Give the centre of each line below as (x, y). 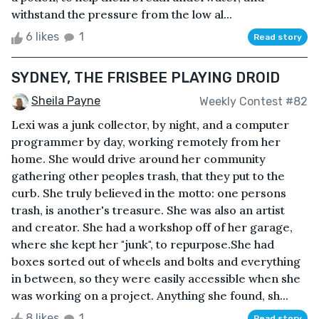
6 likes (42, 37)
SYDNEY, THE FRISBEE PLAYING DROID (146, 78)
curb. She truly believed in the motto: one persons (149, 193)
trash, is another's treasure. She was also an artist (148, 210)
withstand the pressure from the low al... (122, 15)
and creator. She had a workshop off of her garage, (152, 228)
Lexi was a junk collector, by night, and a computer (150, 125)
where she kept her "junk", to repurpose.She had (143, 245)
